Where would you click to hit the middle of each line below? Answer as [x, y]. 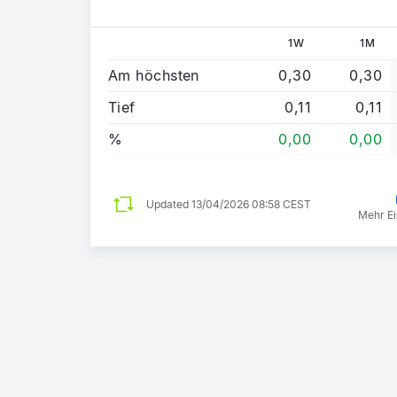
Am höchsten [154, 75]
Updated [169, 204]
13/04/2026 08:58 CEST [251, 204]
